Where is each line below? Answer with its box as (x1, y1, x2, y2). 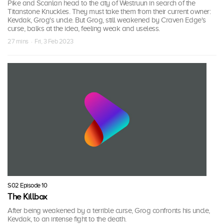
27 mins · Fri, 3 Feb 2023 (7, 37, 73, 45)
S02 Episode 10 (7, 181, 47, 189)
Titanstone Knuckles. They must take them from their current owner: (7, 7, 210, 16)
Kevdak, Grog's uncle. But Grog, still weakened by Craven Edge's (7, 16, 206, 24)
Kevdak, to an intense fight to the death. (7, 214, 126, 223)
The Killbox (7, 191, 47, 201)
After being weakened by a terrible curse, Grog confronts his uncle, (7, 206, 210, 214)
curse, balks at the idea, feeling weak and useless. (7, 24, 160, 33)
